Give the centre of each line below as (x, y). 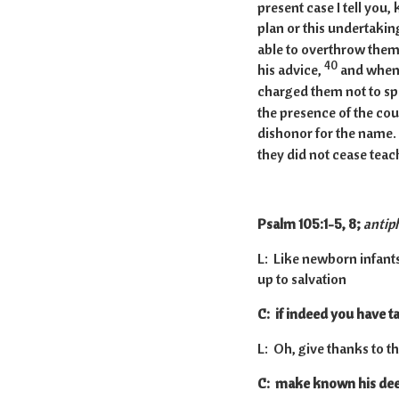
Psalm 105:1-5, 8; (310, 224)
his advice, (290, 70)
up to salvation (301, 279)
